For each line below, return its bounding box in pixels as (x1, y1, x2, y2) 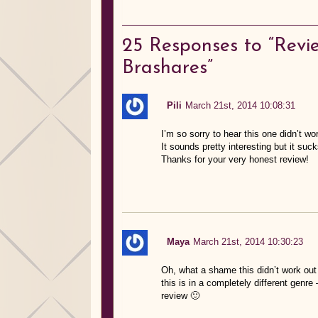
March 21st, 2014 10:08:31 (185, 99, 295, 111)
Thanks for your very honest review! (160, 153, 309, 165)
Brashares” (122, 58, 213, 78)
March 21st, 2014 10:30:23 (192, 236, 303, 247)
